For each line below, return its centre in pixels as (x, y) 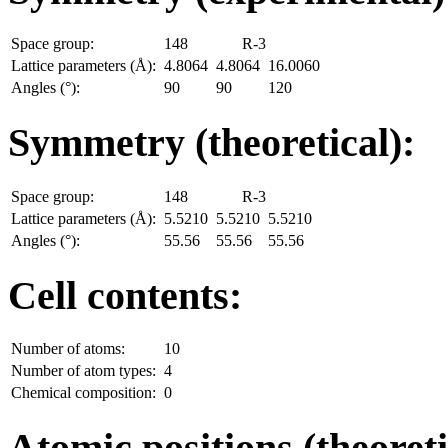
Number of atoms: (70, 349)
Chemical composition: (85, 393)
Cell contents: (130, 295)
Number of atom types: (85, 371)
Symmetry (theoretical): (216, 143)
